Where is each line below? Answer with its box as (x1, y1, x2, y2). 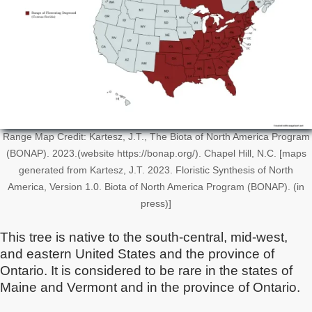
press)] (141, 198, 171, 209)
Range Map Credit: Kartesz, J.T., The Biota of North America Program (2, 132, 310, 142)
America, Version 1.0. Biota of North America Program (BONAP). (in (8, 182, 304, 192)
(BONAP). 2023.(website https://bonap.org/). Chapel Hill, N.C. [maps (6, 148, 306, 159)
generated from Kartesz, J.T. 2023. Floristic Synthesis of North (19, 165, 293, 175)
